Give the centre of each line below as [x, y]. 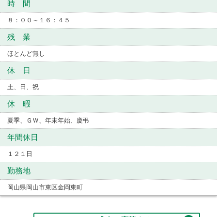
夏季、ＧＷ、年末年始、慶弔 [48, 120]
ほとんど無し [26, 53]
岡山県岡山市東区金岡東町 [45, 187]
